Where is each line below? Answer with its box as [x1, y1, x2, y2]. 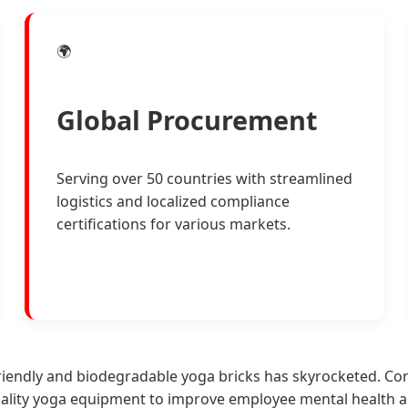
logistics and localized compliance [56, 190, 291, 211]
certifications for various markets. [56, 213, 291, 234]
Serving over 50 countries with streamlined [56, 168, 353, 189]
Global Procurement [56, 102, 319, 138]
